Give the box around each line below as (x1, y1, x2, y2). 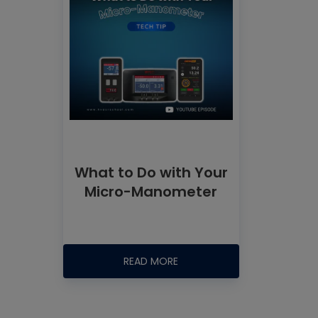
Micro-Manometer (84, 181, 218, 202)
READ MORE (124, 254, 179, 268)
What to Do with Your (74, 162, 228, 182)
